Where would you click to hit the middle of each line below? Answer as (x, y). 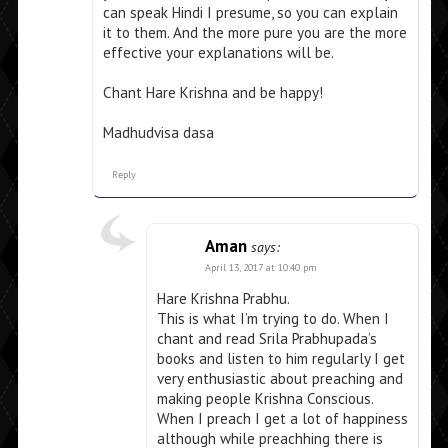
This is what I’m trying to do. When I (272, 319)
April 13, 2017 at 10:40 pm (260, 268)
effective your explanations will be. (218, 53)
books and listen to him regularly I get (280, 359)
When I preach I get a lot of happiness (282, 419)
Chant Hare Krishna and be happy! (212, 93)
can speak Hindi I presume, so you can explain (250, 13)
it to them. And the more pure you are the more (254, 33)
